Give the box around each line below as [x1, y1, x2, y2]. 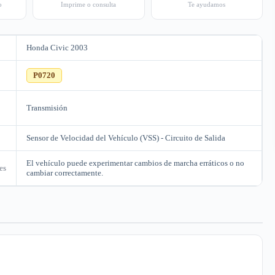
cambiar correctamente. [26, 168, 103, 177]
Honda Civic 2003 [26, 43, 88, 52]
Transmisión [26, 103, 68, 112]
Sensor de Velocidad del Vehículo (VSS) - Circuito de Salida [26, 133, 225, 142]
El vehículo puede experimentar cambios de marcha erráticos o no [26, 158, 244, 168]
